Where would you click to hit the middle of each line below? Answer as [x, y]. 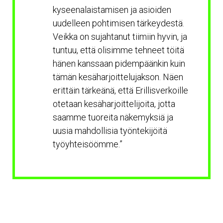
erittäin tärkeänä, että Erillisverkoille [120, 90]
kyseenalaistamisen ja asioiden [112, 9]
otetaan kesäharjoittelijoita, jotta [114, 104]
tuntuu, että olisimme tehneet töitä [118, 50]
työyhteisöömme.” [88, 144]
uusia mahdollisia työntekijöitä [110, 130]
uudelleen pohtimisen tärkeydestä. [118, 23]
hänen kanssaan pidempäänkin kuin [119, 63]
